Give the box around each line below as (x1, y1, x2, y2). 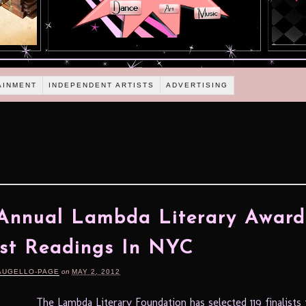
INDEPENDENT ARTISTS (48, 81, 155, 89)
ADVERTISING (166, 81, 229, 89)
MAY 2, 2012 (72, 267, 120, 275)
